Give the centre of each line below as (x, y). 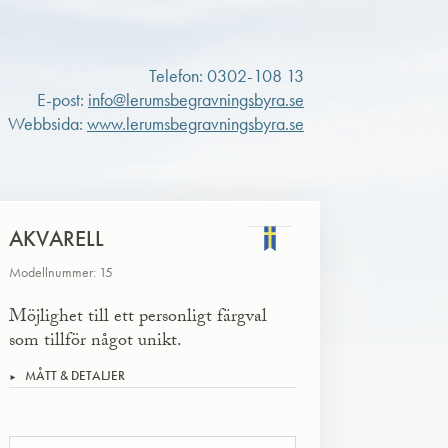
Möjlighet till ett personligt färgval (138, 318)
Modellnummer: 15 (61, 273)
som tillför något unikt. (95, 342)
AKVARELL (56, 239)
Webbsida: (47, 124)
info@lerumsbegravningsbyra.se (196, 100)
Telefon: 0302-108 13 (226, 76)
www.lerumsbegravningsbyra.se (195, 124)
